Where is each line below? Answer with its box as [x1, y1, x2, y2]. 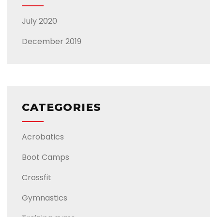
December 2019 [22, 36, 81, 47]
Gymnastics [22, 192, 67, 204]
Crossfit [22, 172, 51, 184]
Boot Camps [22, 152, 69, 163]
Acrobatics [22, 131, 64, 143]
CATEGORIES [22, 101, 101, 114]
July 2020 [22, 15, 57, 27]
